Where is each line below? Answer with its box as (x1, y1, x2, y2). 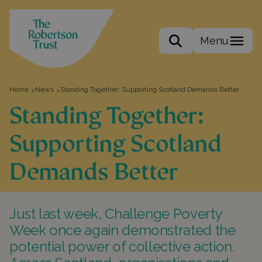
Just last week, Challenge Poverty (9, 205, 222, 222)
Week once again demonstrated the (9, 222, 236, 239)
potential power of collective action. (9, 238, 235, 255)
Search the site (158, 42, 235, 54)
